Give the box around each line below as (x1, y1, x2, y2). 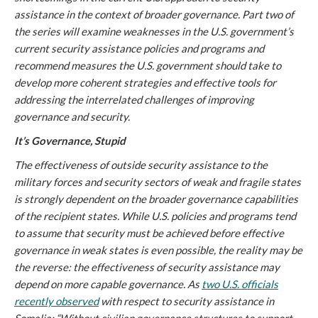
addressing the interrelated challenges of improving (14, 93, 254, 106)
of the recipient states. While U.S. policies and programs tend (14, 209, 296, 222)
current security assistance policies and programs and (14, 42, 264, 55)
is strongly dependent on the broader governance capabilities (14, 192, 298, 205)
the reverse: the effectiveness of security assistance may (14, 261, 280, 273)
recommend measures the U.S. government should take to (14, 59, 281, 72)
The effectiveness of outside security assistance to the (14, 158, 268, 171)
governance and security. (14, 110, 130, 123)
